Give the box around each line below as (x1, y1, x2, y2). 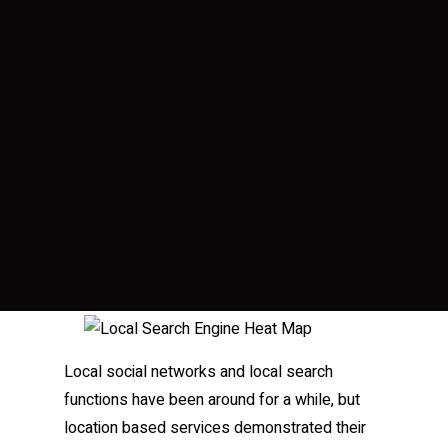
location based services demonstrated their (64, 416, 366, 440)
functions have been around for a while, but (64, 388, 360, 412)
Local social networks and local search (64, 360, 333, 384)
